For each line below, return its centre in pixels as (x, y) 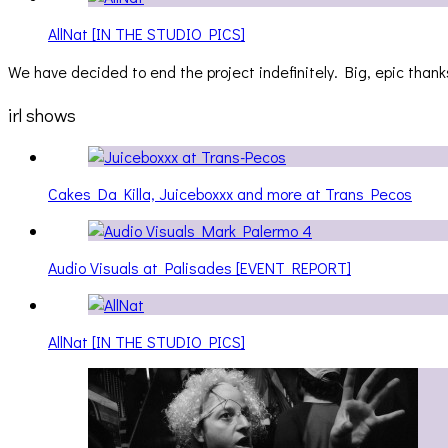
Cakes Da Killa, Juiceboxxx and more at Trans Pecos (230, 193)
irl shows (42, 115)
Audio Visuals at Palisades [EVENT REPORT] (199, 267)
